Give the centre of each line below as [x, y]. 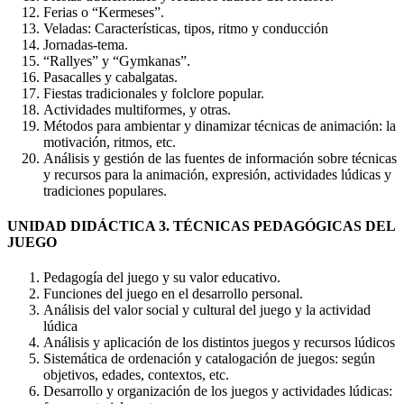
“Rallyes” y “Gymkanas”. [117, 60]
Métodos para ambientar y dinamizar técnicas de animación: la [220, 125]
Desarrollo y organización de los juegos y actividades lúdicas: [218, 391]
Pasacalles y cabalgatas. [110, 77]
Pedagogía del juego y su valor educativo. [162, 278]
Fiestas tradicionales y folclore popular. [154, 93]
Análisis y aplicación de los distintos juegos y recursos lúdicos [219, 343]
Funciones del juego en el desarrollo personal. [173, 294]
